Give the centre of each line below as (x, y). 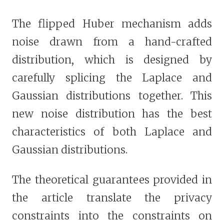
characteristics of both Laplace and (112, 132)
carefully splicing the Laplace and (112, 78)
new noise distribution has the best (112, 114)
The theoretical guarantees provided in (112, 180)
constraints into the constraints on (112, 216)
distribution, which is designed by (112, 60)
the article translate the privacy (112, 198)
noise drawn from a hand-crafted (112, 42)
